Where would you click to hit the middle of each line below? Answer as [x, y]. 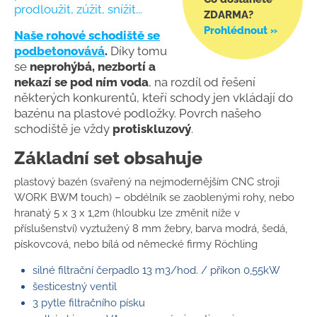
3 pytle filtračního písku [89, 302]
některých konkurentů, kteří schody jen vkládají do [154, 97]
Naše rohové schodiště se [87, 35]
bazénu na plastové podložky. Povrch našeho [138, 113]
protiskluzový [152, 128]
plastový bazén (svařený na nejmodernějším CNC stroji [147, 181]
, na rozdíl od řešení [202, 82]
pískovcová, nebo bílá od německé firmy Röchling [136, 244]
